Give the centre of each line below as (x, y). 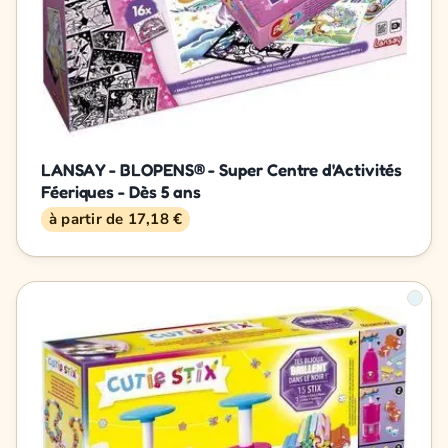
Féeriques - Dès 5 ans (121, 191)
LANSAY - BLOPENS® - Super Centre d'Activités (222, 169)
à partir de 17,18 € (116, 218)
